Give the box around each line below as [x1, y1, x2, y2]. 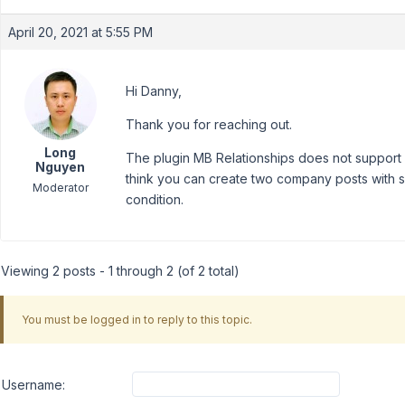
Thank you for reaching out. [126, 117, 292, 132]
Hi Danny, [126, 83, 182, 99]
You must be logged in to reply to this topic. [21, 312, 252, 326]
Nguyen [35, 159, 85, 174]
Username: [2, 376, 65, 392]
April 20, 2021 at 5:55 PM [8, 24, 153, 40]
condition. [126, 192, 184, 207]
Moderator [32, 181, 89, 194]
